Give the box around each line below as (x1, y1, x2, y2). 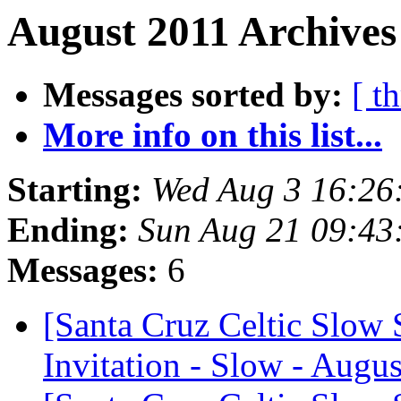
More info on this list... (43, 115, 382, 155)
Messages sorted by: (43, 75, 343, 115)
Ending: (7, 210, 129, 250)
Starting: (7, 170, 142, 209)
